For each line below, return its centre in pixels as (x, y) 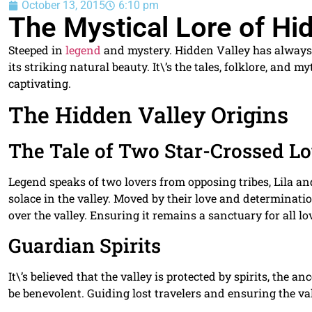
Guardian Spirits (85, 245)
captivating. (40, 83)
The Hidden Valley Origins (148, 115)
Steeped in (37, 49)
